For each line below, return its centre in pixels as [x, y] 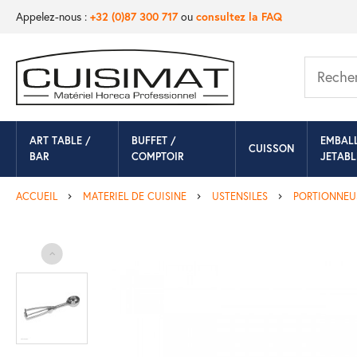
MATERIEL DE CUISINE [135, 196]
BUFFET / [154, 141]
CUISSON [271, 149]
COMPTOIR [158, 157]
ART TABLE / [60, 141]
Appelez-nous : [53, 16]
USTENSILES [240, 196]
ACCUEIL [37, 196]
